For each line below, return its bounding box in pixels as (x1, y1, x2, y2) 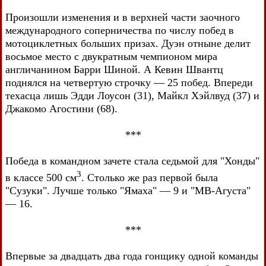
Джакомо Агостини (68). (5, 103, 118, 115)
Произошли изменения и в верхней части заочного (5, 11, 240, 23)
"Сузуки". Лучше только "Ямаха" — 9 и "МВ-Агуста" (5, 185, 251, 197)
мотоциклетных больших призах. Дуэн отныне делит (5, 37, 251, 49)
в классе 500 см (5, 172, 77, 183)
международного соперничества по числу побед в (5, 24, 234, 36)
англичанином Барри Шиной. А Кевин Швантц (5, 64, 223, 75)
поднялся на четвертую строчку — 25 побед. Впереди (5, 77, 253, 88)
